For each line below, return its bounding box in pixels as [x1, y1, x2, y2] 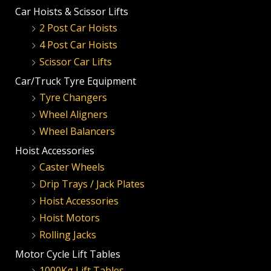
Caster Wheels [39, 160, 105, 174]
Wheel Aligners [39, 108, 108, 122]
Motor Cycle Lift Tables [15, 247, 120, 261]
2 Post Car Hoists [39, 21, 117, 35]
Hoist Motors [39, 211, 100, 225]
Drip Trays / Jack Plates [39, 177, 145, 191]
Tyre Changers [39, 91, 107, 105]
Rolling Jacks [39, 228, 96, 242]
